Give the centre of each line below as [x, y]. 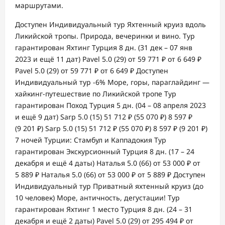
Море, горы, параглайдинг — [158, 82]
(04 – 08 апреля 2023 [171, 105]
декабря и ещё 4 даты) [56, 163]
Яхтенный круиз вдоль [166, 24]
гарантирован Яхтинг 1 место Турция [81, 209]
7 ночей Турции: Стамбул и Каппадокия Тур [91, 140]
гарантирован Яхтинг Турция [67, 47]
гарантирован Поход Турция [66, 105]
